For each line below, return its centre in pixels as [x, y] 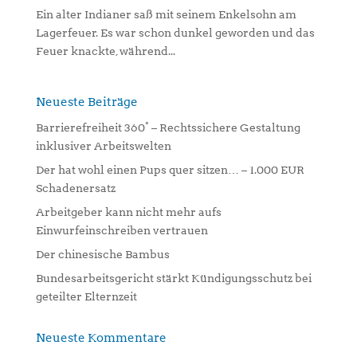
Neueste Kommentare [101, 338]
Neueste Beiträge [86, 102]
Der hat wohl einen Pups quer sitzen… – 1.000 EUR [170, 170]
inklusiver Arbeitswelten [103, 146]
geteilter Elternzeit [86, 297]
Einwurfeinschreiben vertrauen [122, 231]
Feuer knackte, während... [105, 51]
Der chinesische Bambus [102, 255]
